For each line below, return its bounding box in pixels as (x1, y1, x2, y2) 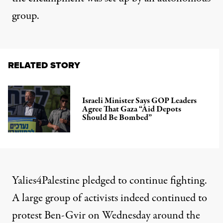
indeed (118, 190, 152, 207)
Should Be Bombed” (82, 111, 152, 123)
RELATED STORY (8, 59, 80, 72)
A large (12, 190, 45, 207)
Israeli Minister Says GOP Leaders (82, 95, 197, 107)
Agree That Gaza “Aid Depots (82, 103, 182, 115)
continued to (152, 190, 207, 207)
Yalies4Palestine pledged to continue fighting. (12, 173, 207, 189)
